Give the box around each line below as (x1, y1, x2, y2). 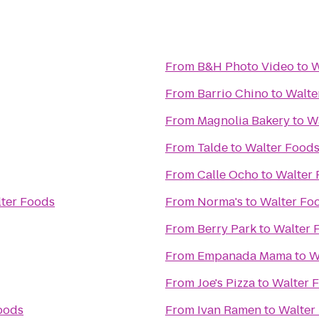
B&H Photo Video (197, 58, 294, 75)
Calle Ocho (197, 167, 258, 183)
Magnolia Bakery (197, 113, 290, 129)
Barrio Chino (197, 85, 268, 102)
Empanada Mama (197, 248, 292, 264)
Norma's (197, 194, 243, 210)
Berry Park (197, 221, 256, 237)
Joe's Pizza (197, 275, 255, 291)
